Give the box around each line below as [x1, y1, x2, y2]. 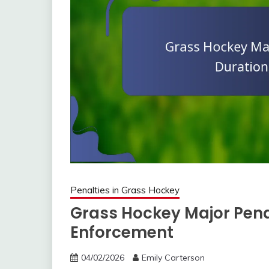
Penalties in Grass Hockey [70, 184, 180, 196]
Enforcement [70, 221, 174, 243]
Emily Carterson [142, 252, 205, 263]
